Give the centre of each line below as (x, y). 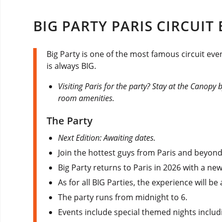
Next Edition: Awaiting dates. (107, 138)
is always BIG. (71, 66)
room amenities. (86, 98)
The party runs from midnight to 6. (123, 197)
